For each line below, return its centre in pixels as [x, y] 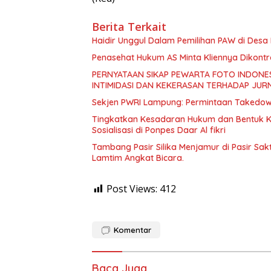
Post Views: [132, 189]
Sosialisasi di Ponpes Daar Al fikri [159, 130]
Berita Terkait [129, 27]
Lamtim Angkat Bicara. [138, 158]
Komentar [132, 230]
